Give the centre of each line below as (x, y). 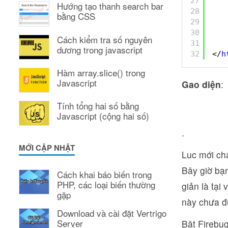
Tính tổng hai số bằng (98, 105)
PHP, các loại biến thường (106, 184)
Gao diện (201, 84)
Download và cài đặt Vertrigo (112, 213)
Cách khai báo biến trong (104, 174)
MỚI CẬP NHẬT (47, 147)
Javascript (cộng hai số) (103, 116)
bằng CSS (76, 16)
